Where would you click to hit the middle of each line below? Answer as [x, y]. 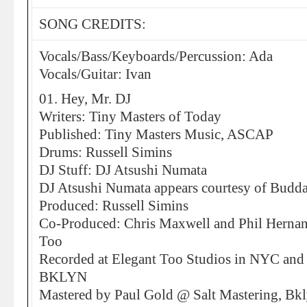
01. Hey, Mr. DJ [85, 99]
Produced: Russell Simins [114, 206]
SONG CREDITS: [93, 24]
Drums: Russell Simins [106, 152]
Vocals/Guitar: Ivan [95, 74]
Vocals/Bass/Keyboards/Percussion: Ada [156, 56]
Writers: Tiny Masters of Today [130, 116]
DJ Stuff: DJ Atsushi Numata [123, 170]
